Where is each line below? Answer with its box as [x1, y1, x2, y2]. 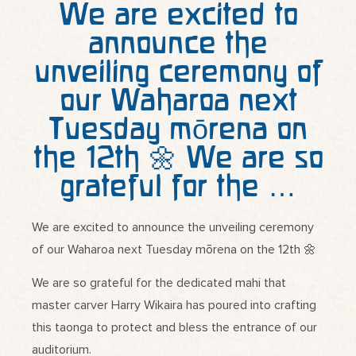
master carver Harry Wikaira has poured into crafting [32, 299, 316, 312]
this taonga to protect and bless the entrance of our [32, 321, 317, 335]
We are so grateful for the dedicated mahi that [32, 277, 286, 290]
